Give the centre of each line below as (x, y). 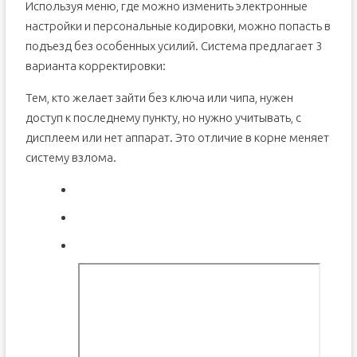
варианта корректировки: (95, 66)
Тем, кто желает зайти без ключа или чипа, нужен (159, 98)
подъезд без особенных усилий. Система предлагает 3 (173, 46)
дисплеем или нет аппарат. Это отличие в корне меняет (177, 137)
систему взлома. (71, 157)
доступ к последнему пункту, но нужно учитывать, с (163, 118)
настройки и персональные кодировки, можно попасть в (178, 26)
